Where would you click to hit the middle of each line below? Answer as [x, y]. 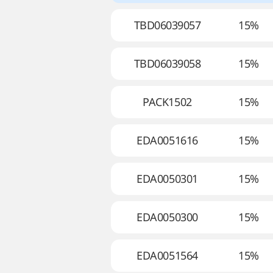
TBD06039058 [167, 63]
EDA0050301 [167, 179]
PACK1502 [167, 102]
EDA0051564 [167, 255]
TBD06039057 [167, 25]
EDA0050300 [167, 217]
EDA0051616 [167, 140]
